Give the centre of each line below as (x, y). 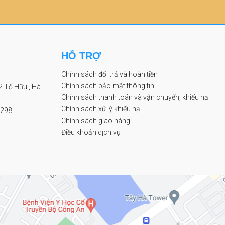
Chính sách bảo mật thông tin (108, 86)
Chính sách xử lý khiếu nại (101, 109)
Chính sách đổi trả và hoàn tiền (109, 75)
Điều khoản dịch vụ (91, 132)
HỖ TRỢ (81, 56)
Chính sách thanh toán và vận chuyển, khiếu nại (136, 98)
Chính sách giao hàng (96, 121)
